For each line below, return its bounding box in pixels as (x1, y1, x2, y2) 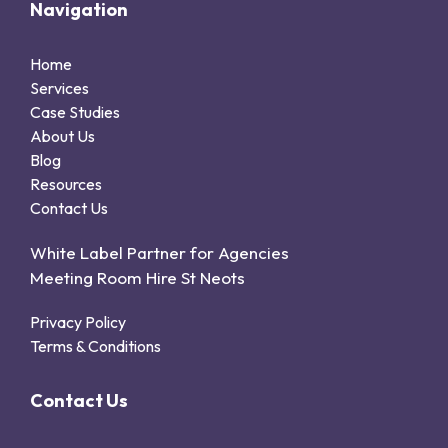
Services (30, 77, 89, 98)
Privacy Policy (30, 311, 126, 332)
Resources (30, 173, 102, 194)
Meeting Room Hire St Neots (30, 266, 245, 288)
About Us (30, 125, 95, 146)
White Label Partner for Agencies (30, 241, 289, 263)
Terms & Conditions (30, 335, 161, 356)
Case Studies (30, 101, 120, 122)
